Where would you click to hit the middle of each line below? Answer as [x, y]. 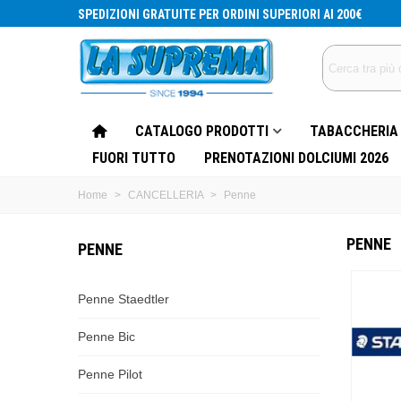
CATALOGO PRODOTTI [202, 131]
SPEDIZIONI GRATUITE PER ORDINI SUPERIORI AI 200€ [220, 14]
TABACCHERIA [354, 131]
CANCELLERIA [166, 195]
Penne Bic [107, 337]
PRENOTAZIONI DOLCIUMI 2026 [296, 158]
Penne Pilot [110, 374]
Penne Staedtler [124, 299]
